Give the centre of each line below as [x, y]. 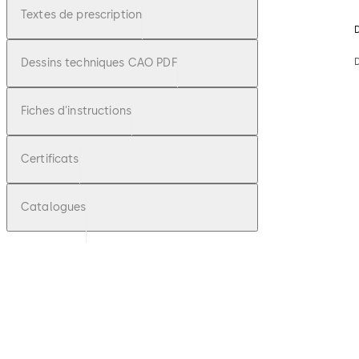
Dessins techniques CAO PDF [99, 63]
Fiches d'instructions [76, 111]
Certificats [50, 159]
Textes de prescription [82, 15]
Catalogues [54, 208]
